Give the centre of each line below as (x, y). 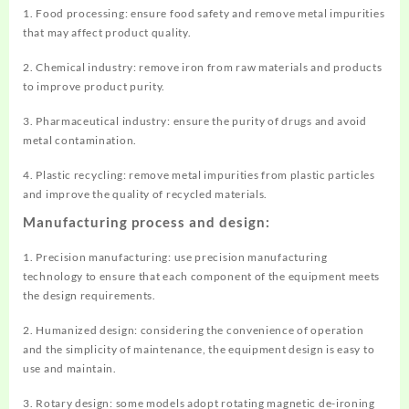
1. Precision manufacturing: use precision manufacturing (175, 257)
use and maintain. (70, 368)
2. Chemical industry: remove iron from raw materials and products (203, 67)
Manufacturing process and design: (147, 221)
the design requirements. (89, 295)
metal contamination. (80, 140)
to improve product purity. (94, 86)
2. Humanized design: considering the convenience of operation (194, 330)
